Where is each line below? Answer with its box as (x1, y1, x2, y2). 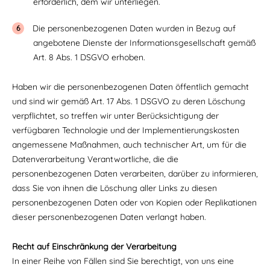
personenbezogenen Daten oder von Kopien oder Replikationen (12, 197, 257, 208)
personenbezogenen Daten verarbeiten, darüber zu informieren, (12, 168, 258, 179)
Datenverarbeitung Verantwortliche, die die (12, 154, 178, 165)
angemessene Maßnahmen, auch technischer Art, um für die (12, 139, 246, 150)
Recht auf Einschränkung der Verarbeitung (12, 241, 177, 252)
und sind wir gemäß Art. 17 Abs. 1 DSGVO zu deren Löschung (12, 96, 245, 107)
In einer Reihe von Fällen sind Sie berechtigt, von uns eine (12, 256, 234, 266)
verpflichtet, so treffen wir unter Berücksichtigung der (12, 110, 219, 121)
